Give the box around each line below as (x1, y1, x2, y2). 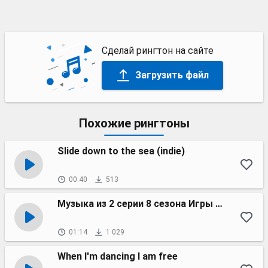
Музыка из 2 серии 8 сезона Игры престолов (215, 198, 223, 209)
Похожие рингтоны (78, 116, 190, 130)
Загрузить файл (135, 69, 209, 81)
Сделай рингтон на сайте (101, 44, 214, 56)
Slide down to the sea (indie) (57, 145, 185, 157)
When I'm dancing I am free (57, 251, 178, 262)
